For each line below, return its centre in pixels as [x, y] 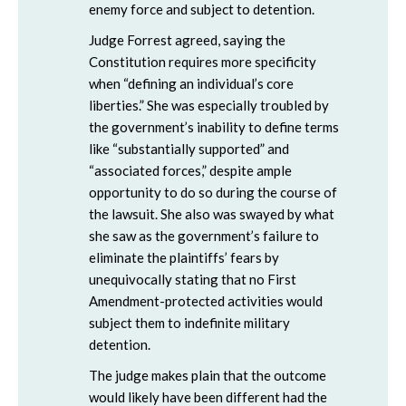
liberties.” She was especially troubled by [209, 105]
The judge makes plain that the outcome [208, 375]
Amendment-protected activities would [206, 301]
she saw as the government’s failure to [204, 236]
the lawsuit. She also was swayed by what [212, 214]
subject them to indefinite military [189, 323]
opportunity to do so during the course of [213, 192]
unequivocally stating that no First [193, 279]
